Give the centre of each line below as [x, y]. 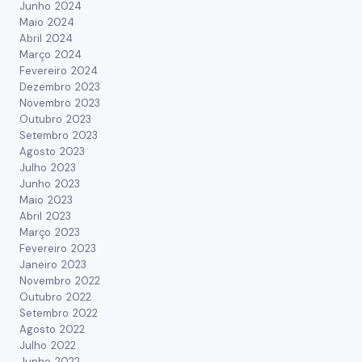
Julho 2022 [48, 346]
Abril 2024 [46, 39]
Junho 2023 [50, 184]
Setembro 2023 [59, 136]
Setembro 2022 [59, 314]
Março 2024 [51, 55]
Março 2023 [50, 233]
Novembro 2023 [60, 103]
